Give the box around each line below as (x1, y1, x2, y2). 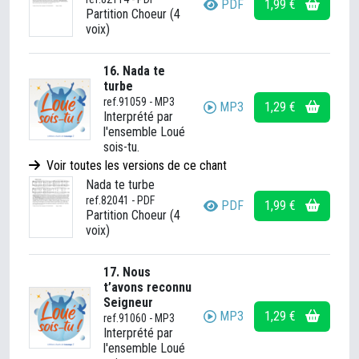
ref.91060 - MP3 (103, 312, 175, 325)
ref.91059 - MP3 (103, 95, 175, 108)
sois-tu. (103, 139, 139, 155)
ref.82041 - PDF (86, 193, 155, 207)
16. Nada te (103, 63, 165, 79)
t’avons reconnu (103, 280, 192, 295)
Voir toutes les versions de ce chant (43, 158, 227, 173)
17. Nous (103, 264, 151, 280)
